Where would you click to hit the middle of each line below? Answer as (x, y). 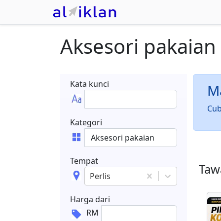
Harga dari (90, 199)
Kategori (86, 122)
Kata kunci (90, 84)
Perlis (100, 176)
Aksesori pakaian (138, 46)
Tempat (84, 161)
